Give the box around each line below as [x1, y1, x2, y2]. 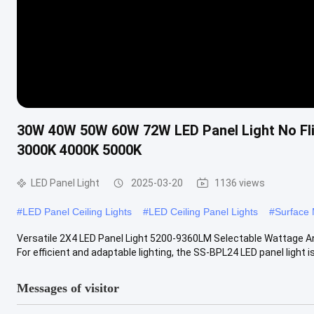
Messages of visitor [17, 280, 119, 295]
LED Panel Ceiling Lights [22, 205, 132, 217]
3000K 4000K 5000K [17, 141, 142, 158]
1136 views [214, 177, 265, 189]
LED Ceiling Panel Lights [149, 205, 258, 217]
